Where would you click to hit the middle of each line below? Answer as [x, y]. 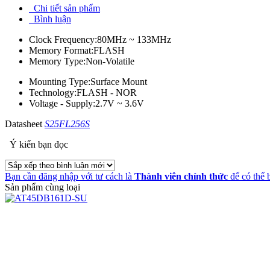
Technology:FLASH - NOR [83, 93]
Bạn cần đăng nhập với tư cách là [70, 177]
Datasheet [25, 124]
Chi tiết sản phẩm [67, 8]
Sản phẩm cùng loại [42, 187]
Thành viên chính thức [181, 177]
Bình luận [52, 19]
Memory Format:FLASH [77, 51]
